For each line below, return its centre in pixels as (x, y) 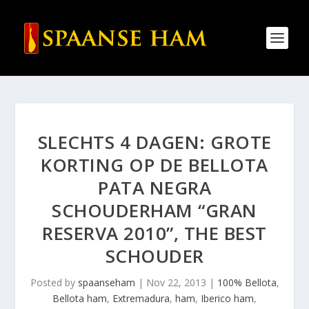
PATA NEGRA (154, 188)
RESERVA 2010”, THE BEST (154, 233)
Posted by (54, 282)
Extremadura (141, 298)
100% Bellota (247, 282)
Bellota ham (80, 298)
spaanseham (106, 282)
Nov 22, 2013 (176, 282)
